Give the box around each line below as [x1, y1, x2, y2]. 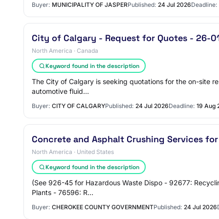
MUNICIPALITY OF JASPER [52, 1, 128, 8]
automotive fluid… [32, 87, 89, 95]
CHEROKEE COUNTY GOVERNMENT [52, 203, 153, 211]
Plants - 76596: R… [32, 188, 93, 197]
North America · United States [32, 148, 114, 155]
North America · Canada [32, 47, 98, 54]
